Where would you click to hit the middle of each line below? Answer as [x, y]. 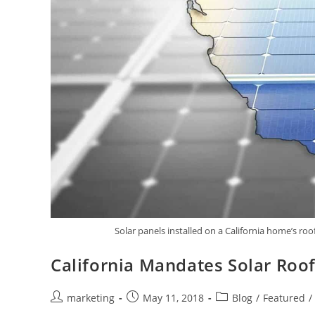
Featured [284, 297]
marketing [91, 297]
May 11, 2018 [173, 297]
